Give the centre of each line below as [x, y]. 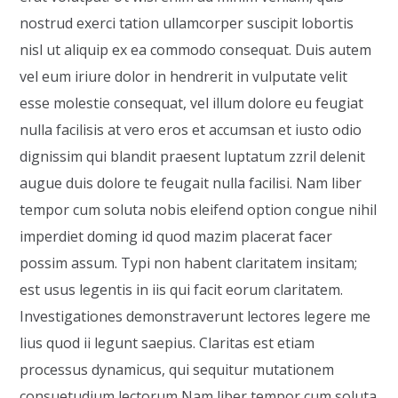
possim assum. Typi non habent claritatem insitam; [189, 263]
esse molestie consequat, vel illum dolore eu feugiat [192, 103]
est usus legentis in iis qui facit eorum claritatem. [182, 290]
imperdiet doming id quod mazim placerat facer [176, 236]
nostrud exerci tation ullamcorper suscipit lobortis [187, 23]
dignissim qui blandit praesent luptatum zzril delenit [193, 156]
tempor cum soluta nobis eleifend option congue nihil [199, 210]
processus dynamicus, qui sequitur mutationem [177, 370]
